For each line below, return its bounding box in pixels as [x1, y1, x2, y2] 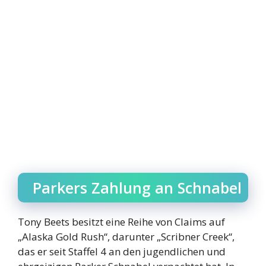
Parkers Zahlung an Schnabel [33, 177, 242, 198]
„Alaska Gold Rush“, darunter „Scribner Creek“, [18, 229, 235, 243]
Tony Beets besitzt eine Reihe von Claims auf [18, 214, 225, 229]
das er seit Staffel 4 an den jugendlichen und [18, 244, 226, 258]
